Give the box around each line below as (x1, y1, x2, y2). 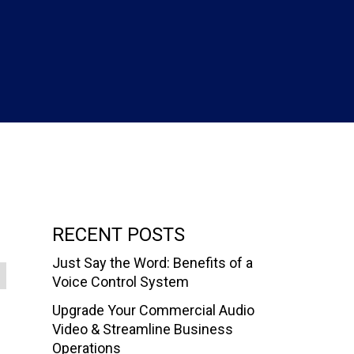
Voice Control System (52, 273, 189, 291)
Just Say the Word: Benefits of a (52, 254, 253, 272)
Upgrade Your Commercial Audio (52, 302, 254, 319)
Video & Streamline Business (52, 321, 233, 338)
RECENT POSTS (52, 224, 185, 247)
